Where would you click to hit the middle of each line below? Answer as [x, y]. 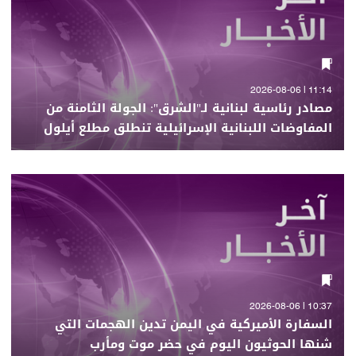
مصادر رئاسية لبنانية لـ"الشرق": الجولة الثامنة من [189, 108]
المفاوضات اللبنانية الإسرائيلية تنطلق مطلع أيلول [188, 128]
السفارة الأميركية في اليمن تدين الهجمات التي [193, 324]
